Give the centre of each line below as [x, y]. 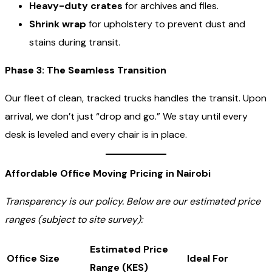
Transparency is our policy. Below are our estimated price [133, 201]
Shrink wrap [58, 24]
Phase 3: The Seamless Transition [86, 70]
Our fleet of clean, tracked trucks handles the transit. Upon [136, 98]
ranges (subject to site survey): [74, 219]
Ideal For [208, 258]
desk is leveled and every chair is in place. [96, 134]
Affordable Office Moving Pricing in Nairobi [108, 173]
